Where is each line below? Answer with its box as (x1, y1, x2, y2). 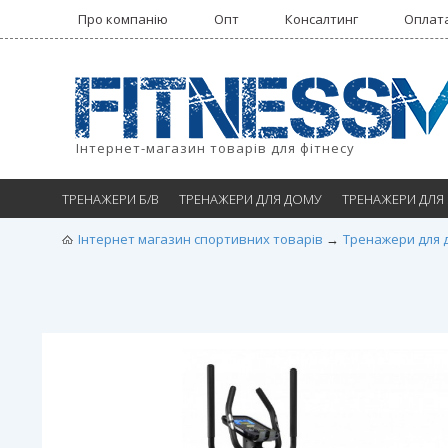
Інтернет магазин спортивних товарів (78, 230, 323, 248)
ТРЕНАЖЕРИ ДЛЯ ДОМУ (179, 190, 322, 208)
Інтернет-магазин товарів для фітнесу (76, 139, 355, 157)
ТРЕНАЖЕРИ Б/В (62, 190, 159, 208)
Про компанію (78, 10, 168, 28)
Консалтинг (285, 10, 358, 28)
